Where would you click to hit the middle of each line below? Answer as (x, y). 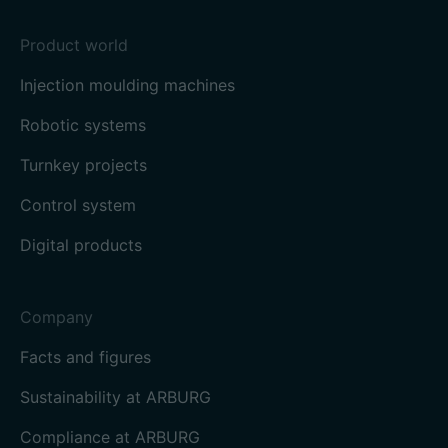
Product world (74, 45)
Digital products (81, 245)
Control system (78, 205)
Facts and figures (85, 357)
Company (56, 317)
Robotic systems (83, 125)
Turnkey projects (83, 165)
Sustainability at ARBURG (115, 397)
